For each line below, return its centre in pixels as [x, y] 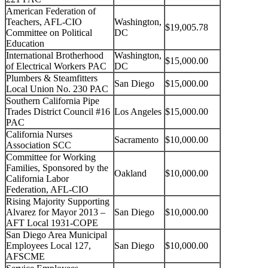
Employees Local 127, [48, 246]
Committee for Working [51, 157]
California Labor [37, 179]
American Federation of [51, 11]
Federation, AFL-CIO [47, 190]
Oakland [130, 173]
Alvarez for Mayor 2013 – [56, 212]
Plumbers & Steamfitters [52, 78]
